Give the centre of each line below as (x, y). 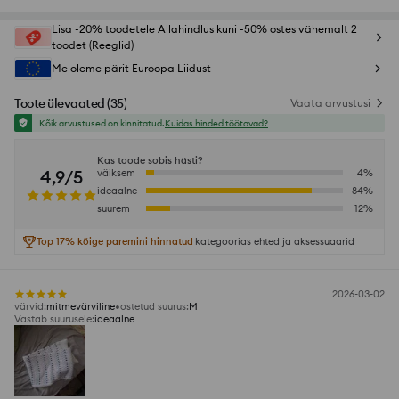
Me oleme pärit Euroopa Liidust (131, 69)
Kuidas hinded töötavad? (216, 123)
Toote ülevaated (60, 104)
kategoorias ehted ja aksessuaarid (275, 242)
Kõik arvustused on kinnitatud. (102, 123)
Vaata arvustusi (330, 103)
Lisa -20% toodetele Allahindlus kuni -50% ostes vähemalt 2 (204, 29)
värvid (29, 307)
